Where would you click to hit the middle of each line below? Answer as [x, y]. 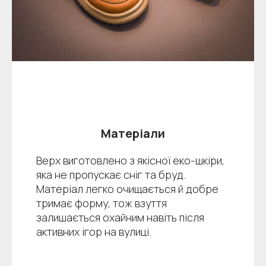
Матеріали [133, 134]
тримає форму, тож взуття [101, 203]
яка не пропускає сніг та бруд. [111, 175]
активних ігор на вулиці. [94, 232]
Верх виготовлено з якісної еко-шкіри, [130, 161]
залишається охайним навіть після [120, 218]
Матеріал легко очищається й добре [127, 189]
